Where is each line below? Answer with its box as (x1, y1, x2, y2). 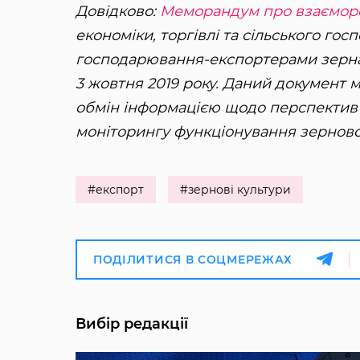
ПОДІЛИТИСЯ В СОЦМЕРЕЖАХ (92, 252, 293, 268)
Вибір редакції (75, 315, 188, 333)
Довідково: (75, 2, 160, 21)
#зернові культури (179, 182, 291, 198)
